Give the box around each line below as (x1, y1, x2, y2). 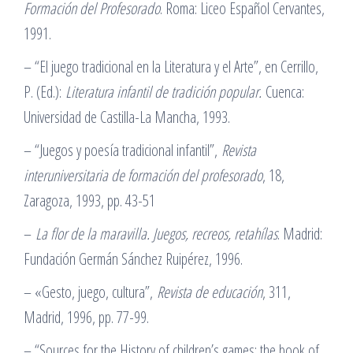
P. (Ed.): (24, 81, 65, 102)
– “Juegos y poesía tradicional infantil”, (24, 139, 221, 161)
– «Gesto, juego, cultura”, (24, 281, 157, 303)
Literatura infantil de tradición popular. (65, 81, 262, 102)
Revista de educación (157, 281, 262, 303)
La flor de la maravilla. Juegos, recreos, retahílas (35, 223, 277, 244)
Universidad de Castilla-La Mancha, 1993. (24, 106, 230, 128)
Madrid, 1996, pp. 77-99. (24, 307, 149, 328)
